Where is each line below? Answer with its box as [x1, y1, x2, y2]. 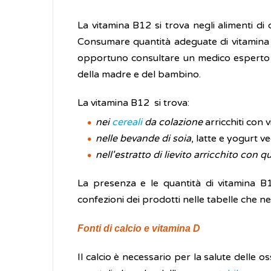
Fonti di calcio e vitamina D [77, 223, 200, 233]
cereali [112, 116, 142, 128]
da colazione [145, 116, 203, 128]
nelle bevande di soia [96, 132, 191, 145]
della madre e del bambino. [77, 68, 201, 80]
